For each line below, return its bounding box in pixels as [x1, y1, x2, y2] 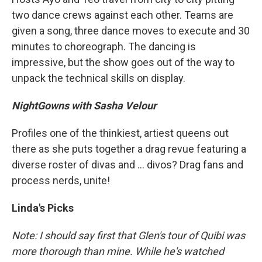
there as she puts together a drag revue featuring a [12, 143, 246, 156]
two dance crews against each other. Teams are [12, 9, 233, 22]
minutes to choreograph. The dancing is [12, 40, 196, 53]
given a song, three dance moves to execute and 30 [12, 25, 250, 37]
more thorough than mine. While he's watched [12, 245, 224, 258]
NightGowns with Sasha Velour [12, 99, 157, 112]
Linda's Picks [12, 202, 74, 215]
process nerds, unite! [12, 174, 110, 187]
